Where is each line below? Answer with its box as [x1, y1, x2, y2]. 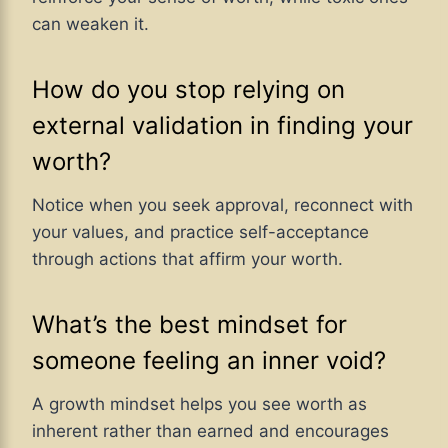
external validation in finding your [32, 110, 413, 140]
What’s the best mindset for [32, 309, 347, 339]
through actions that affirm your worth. [32, 248, 343, 269]
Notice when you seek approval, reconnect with [32, 194, 413, 215]
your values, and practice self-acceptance [32, 221, 369, 242]
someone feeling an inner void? [32, 345, 386, 375]
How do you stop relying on [32, 74, 345, 104]
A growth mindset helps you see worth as [32, 393, 367, 414]
